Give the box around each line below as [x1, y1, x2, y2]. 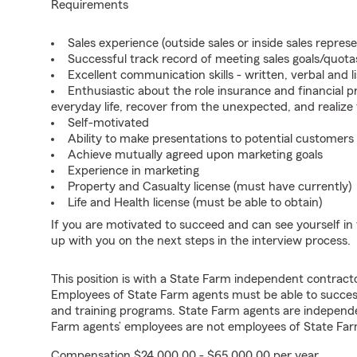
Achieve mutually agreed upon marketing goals [68, 148, 323, 161]
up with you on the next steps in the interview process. [51, 234, 351, 247]
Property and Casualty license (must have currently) [68, 180, 351, 193]
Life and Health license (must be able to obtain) [68, 196, 322, 209]
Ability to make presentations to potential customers [68, 132, 354, 145]
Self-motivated [68, 116, 149, 129]
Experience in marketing [68, 164, 199, 177]
